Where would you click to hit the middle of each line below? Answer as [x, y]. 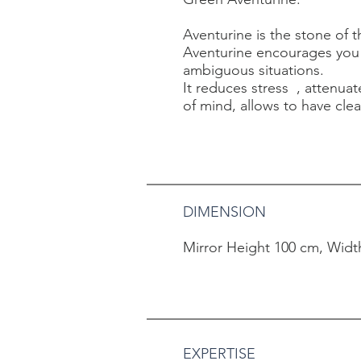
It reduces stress [236, 88]
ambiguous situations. [253, 71]
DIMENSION [224, 212]
